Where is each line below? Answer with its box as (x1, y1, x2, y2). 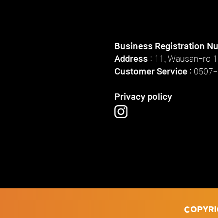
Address (114, 54, 148, 64)
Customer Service (114, 67, 187, 76)
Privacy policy (114, 92, 172, 102)
